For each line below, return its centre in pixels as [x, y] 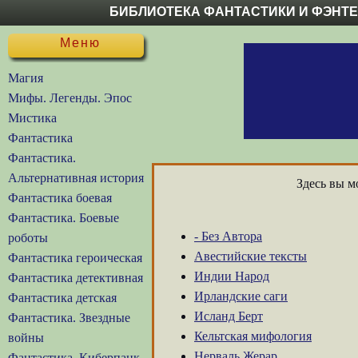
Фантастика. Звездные [69, 318]
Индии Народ [232, 276]
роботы [28, 238]
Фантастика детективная [76, 278]
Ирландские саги [241, 296]
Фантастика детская [62, 298]
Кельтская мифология [253, 336]
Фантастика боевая [60, 198]
